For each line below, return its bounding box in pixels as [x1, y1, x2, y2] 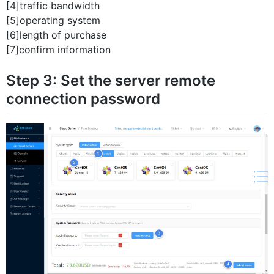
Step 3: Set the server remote [6, 71, 215, 89]
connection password [6, 89, 160, 108]
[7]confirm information [6, 43, 111, 56]
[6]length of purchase [6, 28, 106, 41]
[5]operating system [6, 13, 100, 26]
